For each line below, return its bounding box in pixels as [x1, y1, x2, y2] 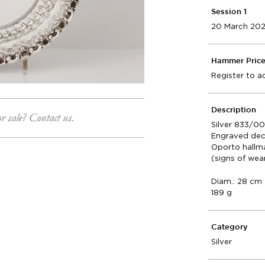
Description [211, 107, 257, 114]
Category [211, 224, 248, 231]
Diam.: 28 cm [211, 177, 263, 186]
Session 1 [211, 9, 247, 15]
